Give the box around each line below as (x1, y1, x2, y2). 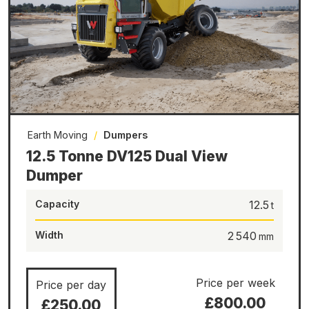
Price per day (36, 278, 107, 292)
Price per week (195, 276, 275, 290)
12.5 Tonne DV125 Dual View (26, 148, 228, 166)
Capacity (34, 198, 79, 210)
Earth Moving (27, 129, 88, 141)
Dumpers (103, 129, 148, 141)
